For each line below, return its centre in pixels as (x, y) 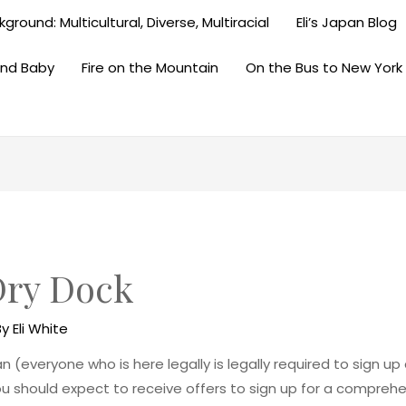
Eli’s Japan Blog (347, 22)
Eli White (41, 329)
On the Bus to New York (324, 68)
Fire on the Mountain (150, 68)
